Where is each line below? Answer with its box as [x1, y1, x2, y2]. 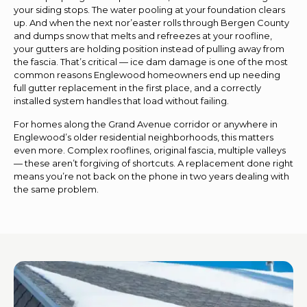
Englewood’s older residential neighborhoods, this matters [14, 131, 273, 143]
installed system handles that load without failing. [14, 95, 229, 106]
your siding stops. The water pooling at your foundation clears [14, 3, 285, 15]
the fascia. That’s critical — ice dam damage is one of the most [14, 56, 288, 67]
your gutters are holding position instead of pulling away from [14, 42, 284, 54]
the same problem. [14, 183, 99, 195]
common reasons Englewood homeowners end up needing [14, 69, 280, 80]
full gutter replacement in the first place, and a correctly [14, 82, 261, 93]
